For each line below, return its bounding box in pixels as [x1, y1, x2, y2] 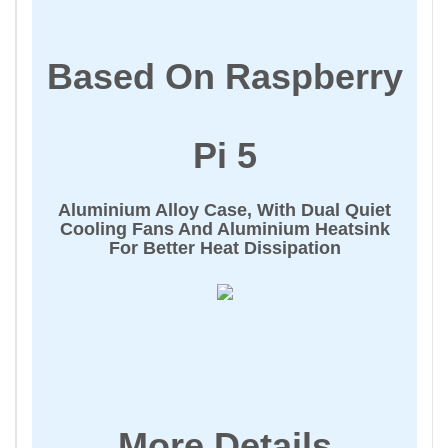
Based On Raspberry [46, 56, 403, 97]
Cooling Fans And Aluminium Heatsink [59, 219, 390, 239]
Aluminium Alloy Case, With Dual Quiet [58, 200, 391, 220]
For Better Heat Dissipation [108, 238, 341, 258]
